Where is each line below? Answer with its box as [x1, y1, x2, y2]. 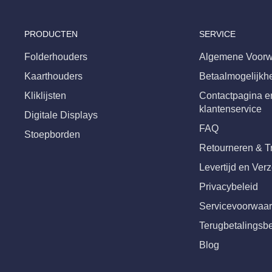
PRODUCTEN [24, 29, 78, 39]
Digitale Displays [24, 110, 98, 121]
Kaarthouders [24, 71, 83, 82]
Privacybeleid [199, 182, 258, 192]
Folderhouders [24, 52, 87, 63]
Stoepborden [24, 129, 80, 140]
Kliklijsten [24, 90, 66, 101]
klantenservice [199, 104, 262, 115]
